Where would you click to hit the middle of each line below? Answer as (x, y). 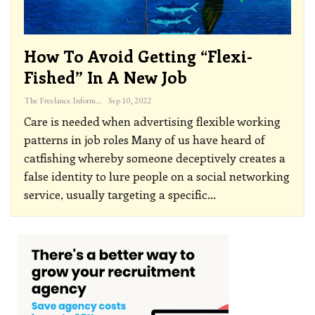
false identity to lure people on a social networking (157, 175)
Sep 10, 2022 (130, 100)
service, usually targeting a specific (116, 194)
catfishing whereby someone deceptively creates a (155, 157)
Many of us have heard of (198, 139)
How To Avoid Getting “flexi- (138, 56)
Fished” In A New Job (105, 77)
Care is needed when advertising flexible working (152, 121)
